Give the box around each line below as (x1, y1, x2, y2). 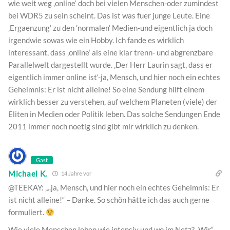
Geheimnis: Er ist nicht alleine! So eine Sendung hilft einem (8, 85, 204, 94)
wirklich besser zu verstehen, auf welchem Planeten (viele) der (8, 97, 217, 107)
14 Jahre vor (60, 170, 91, 177)
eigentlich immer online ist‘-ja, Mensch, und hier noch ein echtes (8, 72, 220, 82)
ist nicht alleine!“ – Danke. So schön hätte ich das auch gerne (8, 195, 209, 205)
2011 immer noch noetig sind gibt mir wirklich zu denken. (8, 122, 199, 131)
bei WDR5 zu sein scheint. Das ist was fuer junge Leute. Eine (8, 11, 210, 21)
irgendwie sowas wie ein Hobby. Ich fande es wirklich (8, 35, 184, 45)
